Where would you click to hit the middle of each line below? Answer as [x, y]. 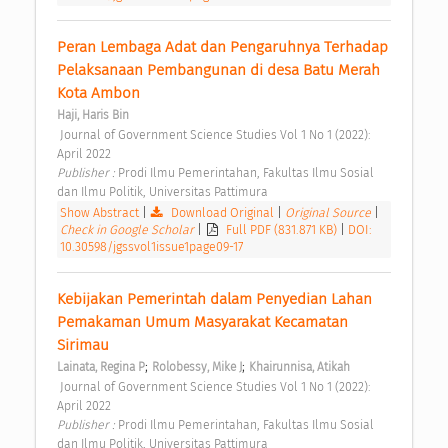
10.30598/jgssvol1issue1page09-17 [151, 246]
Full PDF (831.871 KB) [283, 229]
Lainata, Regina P [101, 366]
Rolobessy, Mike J [197, 366]
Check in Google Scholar [128, 229]
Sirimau [85, 344]
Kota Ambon [100, 92]
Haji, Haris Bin [93, 114]
